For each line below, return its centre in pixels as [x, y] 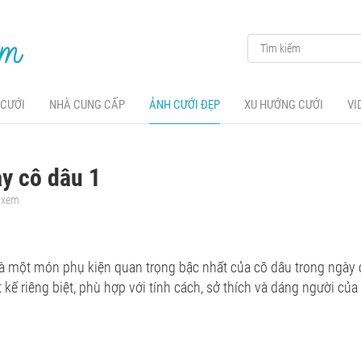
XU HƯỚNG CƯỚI [284, 105]
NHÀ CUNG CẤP [87, 105]
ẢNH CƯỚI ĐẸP [185, 105]
